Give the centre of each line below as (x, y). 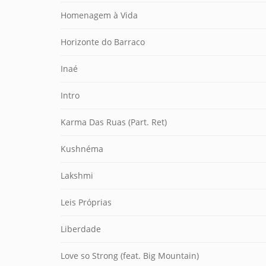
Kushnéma (82, 149)
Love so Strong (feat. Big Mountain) (130, 256)
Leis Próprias (86, 202)
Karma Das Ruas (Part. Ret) (114, 122)
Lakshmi (77, 175)
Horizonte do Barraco (103, 42)
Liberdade (81, 229)
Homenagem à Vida (99, 15)
